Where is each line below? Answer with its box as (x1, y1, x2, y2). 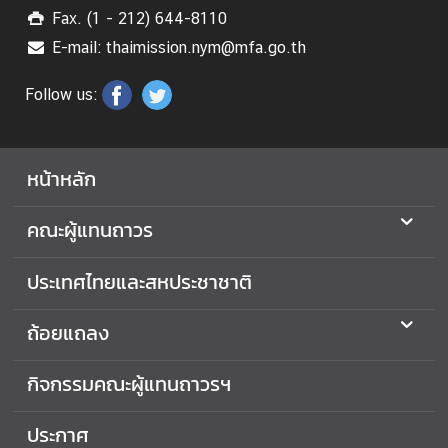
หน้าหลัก (27, 164, 96, 195)
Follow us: (25, 85, 97, 104)
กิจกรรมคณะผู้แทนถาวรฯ (27, 368, 231, 399)
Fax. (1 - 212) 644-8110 (52, 9, 228, 28)
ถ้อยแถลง (27, 317, 109, 348)
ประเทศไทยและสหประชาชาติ (27, 266, 252, 297)
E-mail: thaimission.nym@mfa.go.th (52, 38, 307, 57)
